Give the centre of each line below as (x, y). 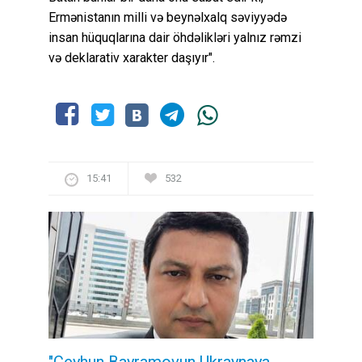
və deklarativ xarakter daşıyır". (132, 58)
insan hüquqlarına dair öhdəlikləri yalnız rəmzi (175, 38)
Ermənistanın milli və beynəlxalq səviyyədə (168, 18)
